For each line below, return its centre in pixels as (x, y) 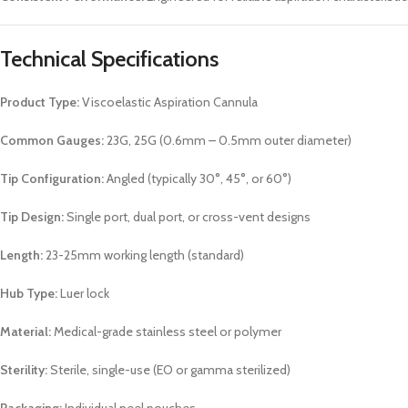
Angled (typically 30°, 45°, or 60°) (198, 179)
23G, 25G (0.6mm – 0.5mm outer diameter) (228, 141)
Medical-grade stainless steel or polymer (166, 332)
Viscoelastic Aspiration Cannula (168, 102)
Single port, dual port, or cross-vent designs (187, 217)
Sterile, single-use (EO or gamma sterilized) (169, 370)
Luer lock (83, 294)
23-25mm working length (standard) (143, 255)
